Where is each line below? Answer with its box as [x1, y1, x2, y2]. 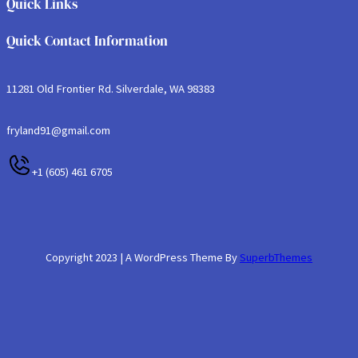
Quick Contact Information [6, 30, 168, 50]
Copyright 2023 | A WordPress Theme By [46, 249, 240, 265]
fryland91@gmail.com [6, 122, 110, 137]
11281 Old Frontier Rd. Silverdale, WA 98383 [6, 81, 215, 96]
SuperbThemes [240, 249, 312, 265]
